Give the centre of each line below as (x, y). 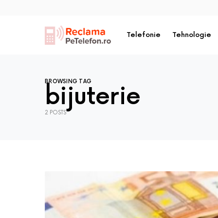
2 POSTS (55, 113)
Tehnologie (192, 35)
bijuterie (93, 97)
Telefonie (144, 35)
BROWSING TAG (68, 82)
